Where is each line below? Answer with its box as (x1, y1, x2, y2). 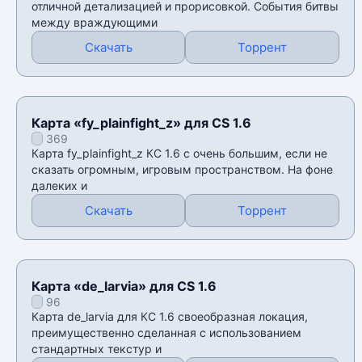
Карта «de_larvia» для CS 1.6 (32, 278, 217, 295)
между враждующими (32, 15, 158, 30)
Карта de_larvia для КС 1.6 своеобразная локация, (32, 309, 308, 324)
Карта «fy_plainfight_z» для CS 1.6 (32, 115, 251, 132)
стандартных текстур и (32, 342, 162, 356)
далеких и (32, 179, 87, 193)
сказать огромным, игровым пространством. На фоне (32, 162, 333, 177)
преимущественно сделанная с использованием (32, 326, 301, 340)
